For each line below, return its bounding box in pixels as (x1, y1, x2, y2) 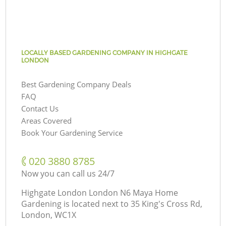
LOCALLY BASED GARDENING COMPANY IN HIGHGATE (21, 48, 188, 56)
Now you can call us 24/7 (21, 167, 115, 179)
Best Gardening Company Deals (21, 79, 132, 89)
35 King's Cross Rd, (131, 198, 203, 209)
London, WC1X (21, 209, 77, 220)
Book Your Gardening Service (21, 127, 123, 138)
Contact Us (21, 103, 59, 114)
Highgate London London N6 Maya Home (21, 187, 179, 198)
